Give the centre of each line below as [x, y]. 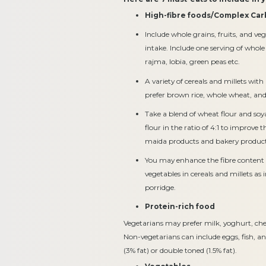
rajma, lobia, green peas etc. [193, 62]
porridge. [161, 187]
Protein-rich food [180, 207]
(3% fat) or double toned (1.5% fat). [181, 250]
